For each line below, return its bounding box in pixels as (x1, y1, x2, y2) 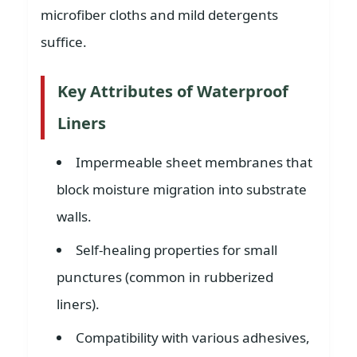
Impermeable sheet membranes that (76, 153, 312, 171)
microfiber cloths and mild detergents (41, 6, 278, 24)
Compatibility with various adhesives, (76, 328, 310, 347)
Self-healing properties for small (76, 241, 277, 259)
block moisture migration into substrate (57, 180, 307, 198)
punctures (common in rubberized (57, 268, 273, 286)
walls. (57, 207, 92, 226)
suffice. (41, 33, 87, 51)
